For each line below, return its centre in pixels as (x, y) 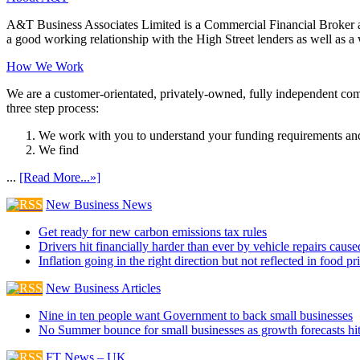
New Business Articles (103, 288)
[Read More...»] (60, 177)
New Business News (99, 205)
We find (59, 150)
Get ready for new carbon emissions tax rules (153, 232)
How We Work (45, 66)
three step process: (53, 108)
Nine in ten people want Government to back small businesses (196, 315)
